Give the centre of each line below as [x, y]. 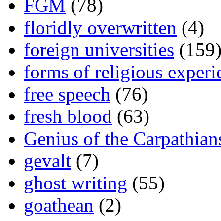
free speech [67, 94]
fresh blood [68, 116]
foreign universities [99, 49]
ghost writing [75, 183]
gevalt [47, 160]
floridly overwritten [100, 27]
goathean [59, 205]
